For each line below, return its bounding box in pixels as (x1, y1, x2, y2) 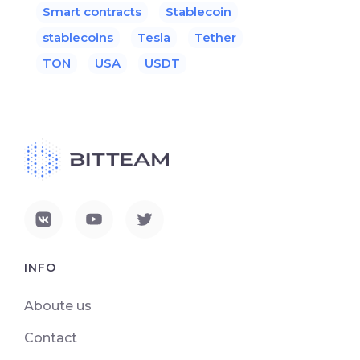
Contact (24, 329, 77, 346)
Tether (194, 29, 236, 45)
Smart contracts (43, 3, 141, 19)
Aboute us (24, 297, 92, 313)
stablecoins (43, 29, 113, 45)
